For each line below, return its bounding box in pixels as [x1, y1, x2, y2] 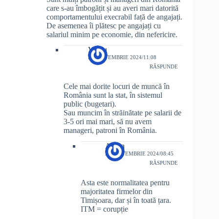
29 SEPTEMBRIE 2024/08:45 [105, 151, 174, 157]
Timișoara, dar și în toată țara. [81, 196, 171, 205]
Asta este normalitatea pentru [81, 178, 170, 187]
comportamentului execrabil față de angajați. [46, 12, 182, 21]
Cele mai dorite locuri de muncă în [64, 82, 170, 91]
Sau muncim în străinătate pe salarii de [64, 109, 181, 117]
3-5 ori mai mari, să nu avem [64, 117, 152, 126]
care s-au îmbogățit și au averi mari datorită [46, 3, 178, 12]
